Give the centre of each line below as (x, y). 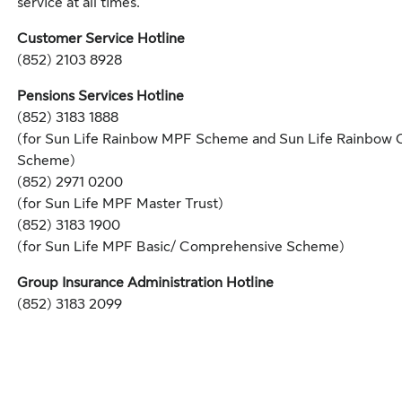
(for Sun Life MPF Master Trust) (120, 204)
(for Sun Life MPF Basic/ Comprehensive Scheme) (181, 247)
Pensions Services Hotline (100, 96)
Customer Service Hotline (101, 39)
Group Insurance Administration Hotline (145, 283)
